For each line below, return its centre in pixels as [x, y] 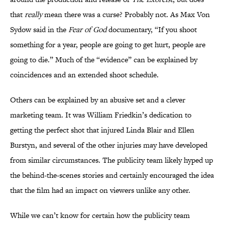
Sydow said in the [39, 30]
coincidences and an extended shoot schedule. [84, 75]
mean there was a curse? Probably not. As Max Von [126, 15]
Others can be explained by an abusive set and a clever [98, 100]
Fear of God [87, 30]
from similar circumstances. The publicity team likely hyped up [111, 160]
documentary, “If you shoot [152, 30]
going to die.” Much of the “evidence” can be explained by [104, 60]
